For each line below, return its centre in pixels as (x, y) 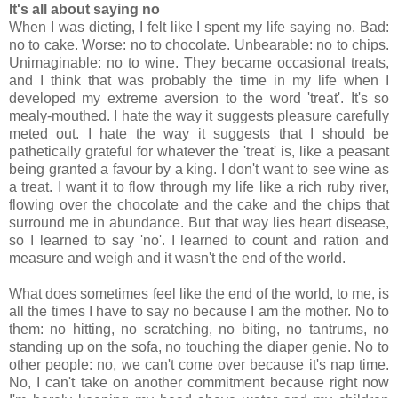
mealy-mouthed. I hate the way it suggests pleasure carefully (199, 116)
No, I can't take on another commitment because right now (199, 383)
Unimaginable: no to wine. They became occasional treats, (199, 63)
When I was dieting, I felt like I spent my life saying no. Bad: (199, 28)
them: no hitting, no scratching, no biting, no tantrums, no (199, 330)
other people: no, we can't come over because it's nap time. (199, 365)
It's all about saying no (84, 10)
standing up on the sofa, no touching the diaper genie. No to (199, 347)
